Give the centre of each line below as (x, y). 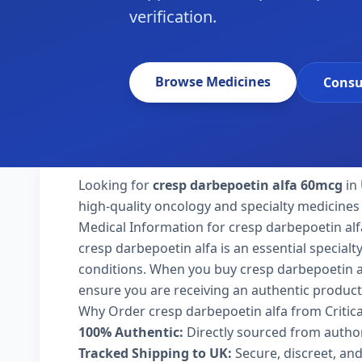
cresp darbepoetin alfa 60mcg (248, 185)
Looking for (116, 185)
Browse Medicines (213, 82)
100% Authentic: (131, 332)
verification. (173, 17)
